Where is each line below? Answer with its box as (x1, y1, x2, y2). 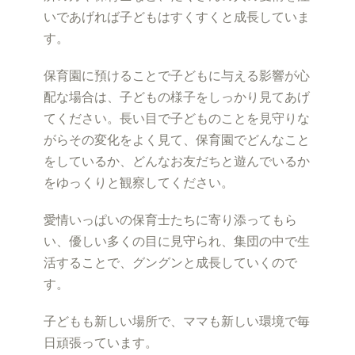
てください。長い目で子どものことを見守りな (44, 110, 310, 127)
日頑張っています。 (44, 334, 158, 351)
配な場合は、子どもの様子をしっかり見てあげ (44, 89, 310, 105)
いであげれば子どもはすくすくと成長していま (44, 9, 310, 25)
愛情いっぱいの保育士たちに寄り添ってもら (44, 212, 297, 228)
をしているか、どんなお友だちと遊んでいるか (44, 153, 310, 170)
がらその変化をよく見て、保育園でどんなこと (44, 132, 310, 148)
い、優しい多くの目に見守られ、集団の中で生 (44, 233, 310, 250)
